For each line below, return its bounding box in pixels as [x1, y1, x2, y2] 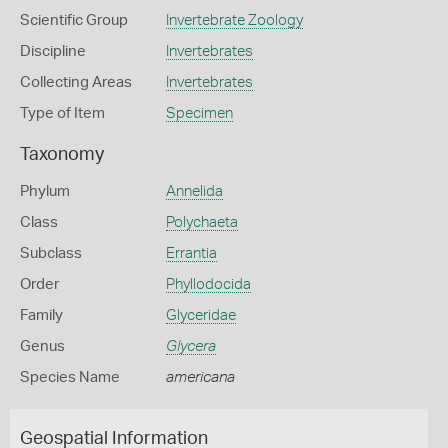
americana [165, 370, 235, 385]
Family [20, 308, 63, 323]
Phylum [20, 184, 70, 199]
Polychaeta [165, 215, 238, 230]
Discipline [20, 44, 86, 59]
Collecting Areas [20, 75, 132, 90]
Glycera [165, 339, 216, 354]
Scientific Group [20, 13, 128, 28]
